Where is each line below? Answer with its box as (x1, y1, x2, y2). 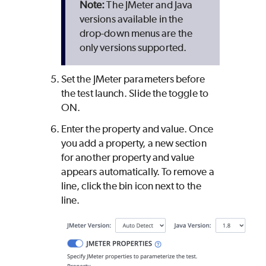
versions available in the (80, 12, 183, 25)
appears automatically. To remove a (61, 165, 214, 178)
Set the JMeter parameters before (61, 72, 205, 85)
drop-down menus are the (80, 27, 192, 39)
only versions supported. (80, 41, 186, 53)
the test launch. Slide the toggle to (61, 87, 208, 99)
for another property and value (61, 151, 195, 163)
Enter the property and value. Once (61, 122, 213, 135)
